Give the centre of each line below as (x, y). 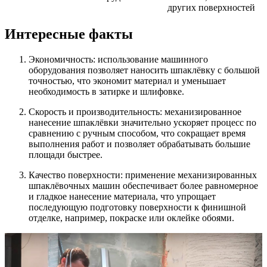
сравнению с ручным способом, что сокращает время (137, 133)
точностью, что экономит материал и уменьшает (127, 81)
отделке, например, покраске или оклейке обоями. (131, 218)
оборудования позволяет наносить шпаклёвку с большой (144, 70)
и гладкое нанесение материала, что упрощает (122, 197)
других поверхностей (211, 7)
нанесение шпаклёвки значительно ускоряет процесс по (142, 123)
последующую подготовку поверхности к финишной (137, 207)
